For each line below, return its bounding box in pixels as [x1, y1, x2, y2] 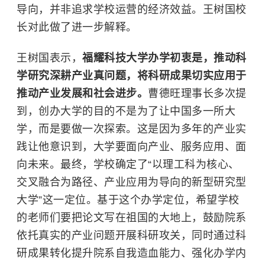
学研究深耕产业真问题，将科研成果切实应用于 [17, 70, 247, 82]
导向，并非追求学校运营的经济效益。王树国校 [17, 4, 247, 15]
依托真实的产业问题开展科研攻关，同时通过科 [17, 230, 247, 241]
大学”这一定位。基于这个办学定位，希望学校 [17, 194, 240, 206]
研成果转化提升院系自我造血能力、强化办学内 [17, 247, 247, 259]
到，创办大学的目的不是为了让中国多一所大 [17, 105, 235, 117]
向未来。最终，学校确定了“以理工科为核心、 [17, 159, 240, 170]
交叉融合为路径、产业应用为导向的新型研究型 [17, 176, 247, 188]
